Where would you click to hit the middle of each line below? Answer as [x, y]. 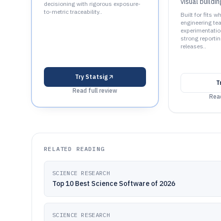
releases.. [193, 46]
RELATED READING [74, 149]
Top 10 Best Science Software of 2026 [114, 184]
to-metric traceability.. [73, 12]
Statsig [97, 77]
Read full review [95, 91]
